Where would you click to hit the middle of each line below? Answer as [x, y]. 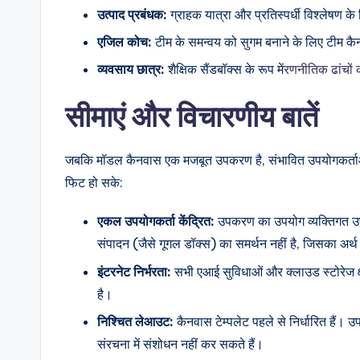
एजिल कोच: [125, 41]
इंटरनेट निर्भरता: [134, 271]
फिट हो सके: [94, 183]
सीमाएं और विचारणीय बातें [192, 117]
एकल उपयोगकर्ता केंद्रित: [156, 221]
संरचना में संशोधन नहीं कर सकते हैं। [180, 344]
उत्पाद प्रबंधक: [132, 14]
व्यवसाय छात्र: [131, 70]
